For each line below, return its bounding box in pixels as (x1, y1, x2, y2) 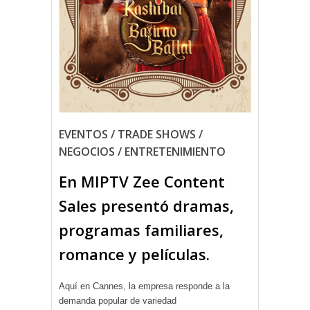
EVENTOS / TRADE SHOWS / (59, 126, 203, 142)
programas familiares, (59, 219, 224, 240)
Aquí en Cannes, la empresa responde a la (59, 280, 230, 291)
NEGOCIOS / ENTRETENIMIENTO (59, 143, 226, 159)
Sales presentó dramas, (59, 194, 234, 216)
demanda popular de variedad (59, 295, 176, 306)
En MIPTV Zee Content (59, 170, 225, 192)
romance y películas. (59, 243, 210, 264)
